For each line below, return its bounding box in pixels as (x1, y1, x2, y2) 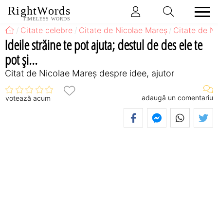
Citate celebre (20, 25, 73, 35)
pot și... (5, 50, 37, 69)
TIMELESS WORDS (22, 16, 71, 21)
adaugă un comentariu (142, 93, 213, 102)
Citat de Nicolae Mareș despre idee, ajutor (5, 68, 174, 78)
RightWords (8, 4, 71, 18)
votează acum (5, 94, 51, 103)
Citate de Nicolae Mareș (78, 25, 167, 35)
